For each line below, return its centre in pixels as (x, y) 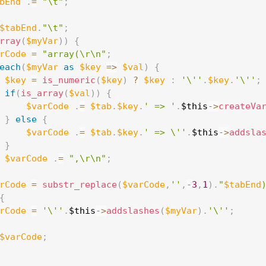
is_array (42, 93)
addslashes (133, 211)
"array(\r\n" (74, 54)
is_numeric (69, 80)
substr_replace (80, 185)
